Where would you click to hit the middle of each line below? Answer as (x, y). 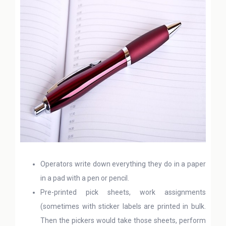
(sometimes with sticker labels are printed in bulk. (123, 206)
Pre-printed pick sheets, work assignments (123, 192)
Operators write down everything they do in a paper (123, 164)
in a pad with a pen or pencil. (85, 178)
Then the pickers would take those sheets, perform (123, 220)
